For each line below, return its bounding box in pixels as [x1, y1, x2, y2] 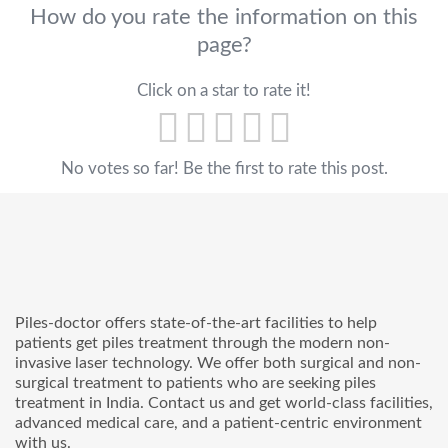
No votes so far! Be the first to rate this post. [60, 159, 388, 177]
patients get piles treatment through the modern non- [15, 334, 390, 351]
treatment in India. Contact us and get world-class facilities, [15, 394, 433, 411]
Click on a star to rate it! [137, 81, 311, 99]
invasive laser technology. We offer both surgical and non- [15, 354, 421, 371]
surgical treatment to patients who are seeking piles [15, 374, 376, 391]
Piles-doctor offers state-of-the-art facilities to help [15, 314, 377, 331]
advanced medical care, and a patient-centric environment [15, 414, 422, 431]
